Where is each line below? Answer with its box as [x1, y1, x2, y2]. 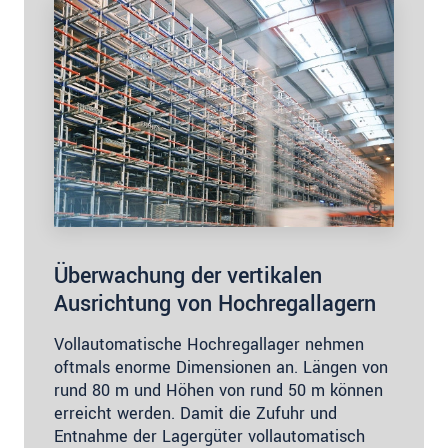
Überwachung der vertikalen [54, 259, 322, 292]
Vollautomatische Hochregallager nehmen [54, 332, 364, 356]
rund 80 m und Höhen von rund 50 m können [54, 378, 383, 402]
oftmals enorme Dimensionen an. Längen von [54, 355, 388, 379]
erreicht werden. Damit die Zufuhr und [54, 401, 337, 425]
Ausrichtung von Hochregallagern [54, 287, 376, 320]
